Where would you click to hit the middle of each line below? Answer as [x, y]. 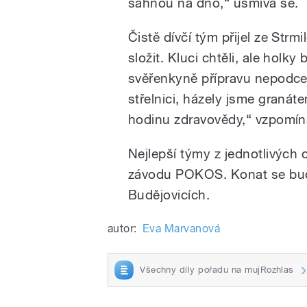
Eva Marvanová [181, 229]
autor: [122, 229]
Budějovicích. [169, 195]
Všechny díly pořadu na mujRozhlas [217, 269]
